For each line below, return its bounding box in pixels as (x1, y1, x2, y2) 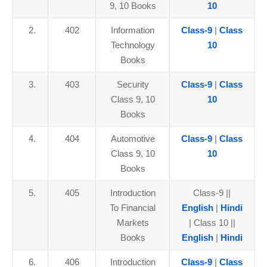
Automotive (110, 133, 155, 144)
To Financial (110, 203, 156, 213)
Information (111, 25, 154, 35)
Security (116, 79, 149, 89)
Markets (116, 218, 149, 228)
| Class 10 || (188, 218, 235, 228)
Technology (110, 40, 155, 50)
